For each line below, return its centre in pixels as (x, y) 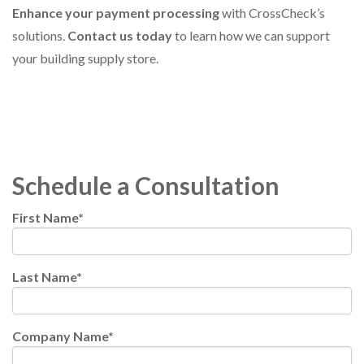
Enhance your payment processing (116, 13)
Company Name (60, 336)
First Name (45, 218)
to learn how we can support (251, 36)
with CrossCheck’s (272, 13)
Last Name (44, 277)
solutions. (40, 36)
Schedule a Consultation (146, 186)
